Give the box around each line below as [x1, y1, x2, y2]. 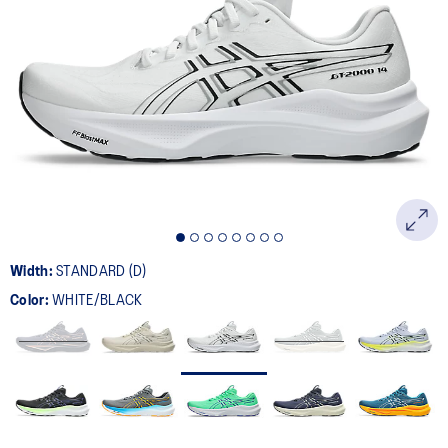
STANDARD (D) [56, 264, 147, 279]
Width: [10, 264, 57, 279]
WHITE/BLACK [52, 293, 143, 308]
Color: [10, 293, 53, 308]
